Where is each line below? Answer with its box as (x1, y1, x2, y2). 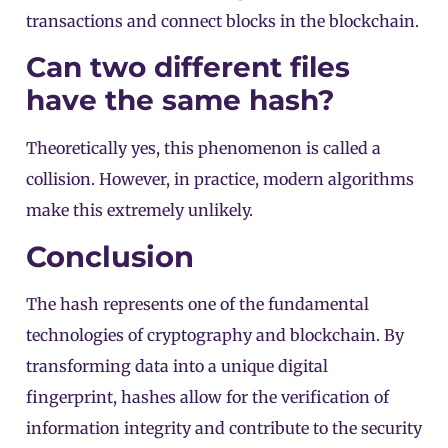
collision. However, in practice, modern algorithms (26, 169, 414, 190)
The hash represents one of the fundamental (26, 293, 369, 314)
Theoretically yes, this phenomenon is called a (26, 138, 381, 159)
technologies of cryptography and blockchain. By (26, 324, 404, 345)
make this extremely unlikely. (26, 200, 253, 221)
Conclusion (26, 238, 194, 274)
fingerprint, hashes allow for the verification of (26, 386, 389, 407)
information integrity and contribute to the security (26, 417, 422, 438)
